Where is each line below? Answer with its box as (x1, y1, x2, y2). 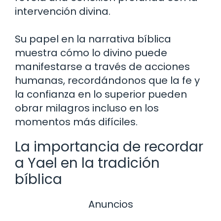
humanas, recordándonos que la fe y (15, 74, 200, 88)
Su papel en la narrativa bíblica (15, 32, 171, 46)
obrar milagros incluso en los (15, 101, 159, 115)
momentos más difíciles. (15, 115, 138, 129)
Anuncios (88, 197, 133, 212)
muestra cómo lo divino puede (15, 46, 167, 60)
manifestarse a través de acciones (15, 60, 190, 74)
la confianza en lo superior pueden (15, 87, 187, 102)
